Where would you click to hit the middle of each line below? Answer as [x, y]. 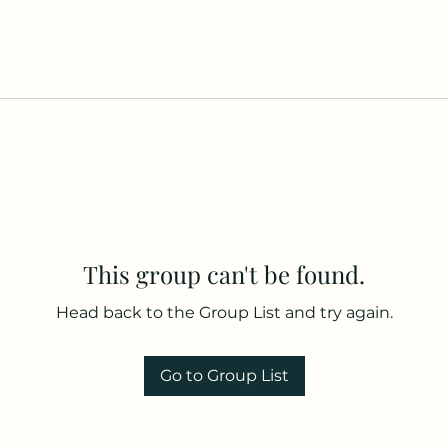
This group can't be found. [224, 274]
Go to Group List [224, 376]
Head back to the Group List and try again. [224, 313]
